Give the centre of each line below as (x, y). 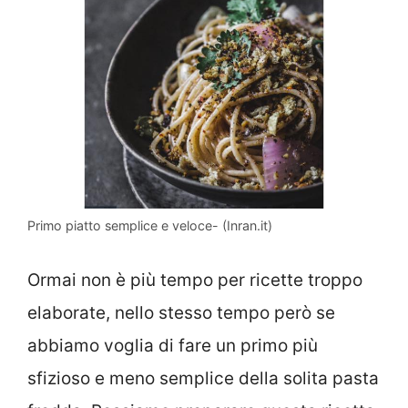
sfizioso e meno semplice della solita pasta (203, 378)
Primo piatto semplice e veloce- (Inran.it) (150, 226)
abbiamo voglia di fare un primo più (173, 345)
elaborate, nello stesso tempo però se (181, 312)
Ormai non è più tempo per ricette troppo (195, 280)
